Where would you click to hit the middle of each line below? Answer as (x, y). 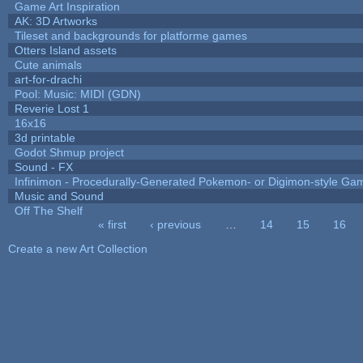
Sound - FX (43, 167)
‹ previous (176, 224)
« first (113, 224)
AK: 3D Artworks (56, 21)
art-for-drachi (48, 79)
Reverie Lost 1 (51, 108)
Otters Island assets (65, 50)
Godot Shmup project (69, 152)
